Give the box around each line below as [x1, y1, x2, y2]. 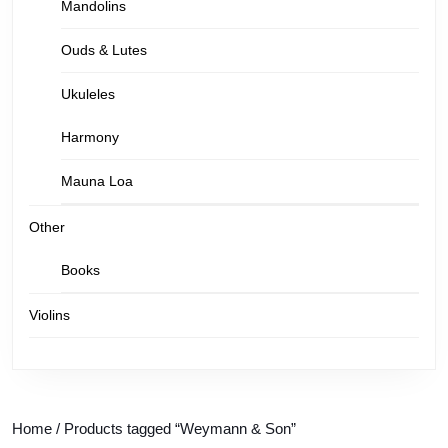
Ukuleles [61, 86, 115, 102]
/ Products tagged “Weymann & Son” [52, 420, 296, 437]
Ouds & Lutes [61, 42, 147, 58]
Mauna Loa [61, 173, 133, 189]
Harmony [61, 129, 119, 145]
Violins [29, 307, 70, 323]
